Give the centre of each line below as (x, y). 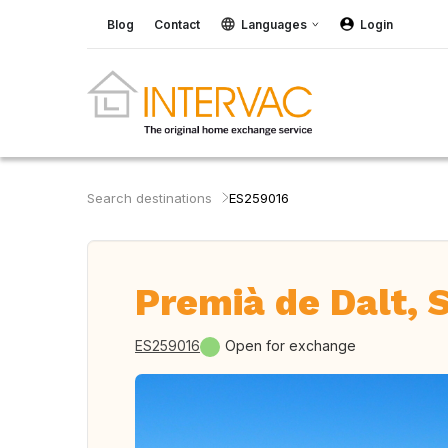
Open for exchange (290, 345)
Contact (177, 24)
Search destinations (149, 198)
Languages (274, 24)
